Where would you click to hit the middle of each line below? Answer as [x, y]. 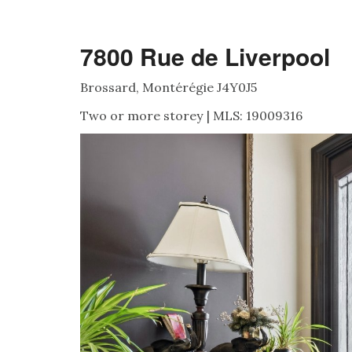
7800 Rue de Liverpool [205, 56]
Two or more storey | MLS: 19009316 [191, 115]
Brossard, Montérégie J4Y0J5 [169, 87]
